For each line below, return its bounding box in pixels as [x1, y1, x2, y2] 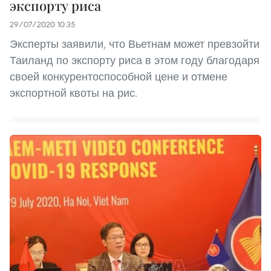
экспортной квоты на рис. [10, 86, 137, 100]
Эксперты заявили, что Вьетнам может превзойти [10, 37, 260, 51]
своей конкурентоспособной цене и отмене [10, 70, 227, 84]
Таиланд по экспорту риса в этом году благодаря [10, 53, 260, 68]
